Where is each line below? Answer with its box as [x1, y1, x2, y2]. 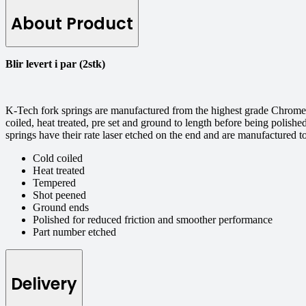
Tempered [33, 177, 76, 189]
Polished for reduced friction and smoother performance [33, 214, 273, 226]
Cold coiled [33, 152, 83, 165]
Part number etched [33, 226, 116, 238]
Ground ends [33, 201, 89, 214]
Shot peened [33, 189, 86, 201]
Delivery [11, 273, 77, 296]
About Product [11, 12, 133, 36]
